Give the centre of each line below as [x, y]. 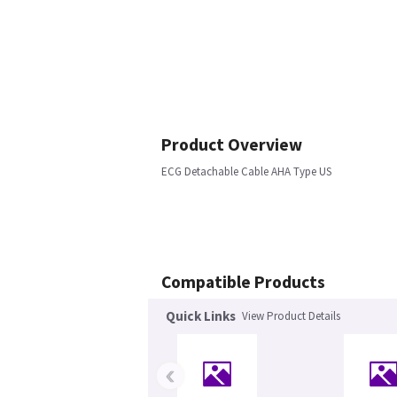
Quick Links [201, 316]
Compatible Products [243, 282]
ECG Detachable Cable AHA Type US [246, 171]
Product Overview [232, 144]
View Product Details [291, 316]
